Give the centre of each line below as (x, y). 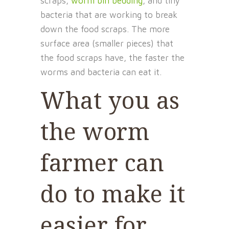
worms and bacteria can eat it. (101, 72)
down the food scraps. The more (105, 29)
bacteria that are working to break (109, 15)
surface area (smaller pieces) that (107, 44)
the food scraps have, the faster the (112, 58)
